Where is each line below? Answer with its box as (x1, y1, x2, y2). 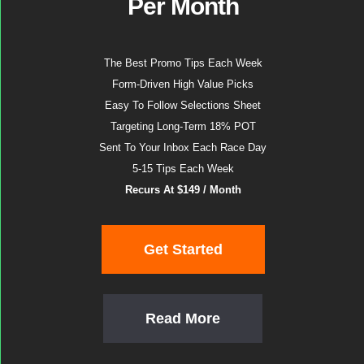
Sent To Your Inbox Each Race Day (99, 141, 266, 154)
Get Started (143, 241, 223, 258)
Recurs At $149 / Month (124, 184, 241, 196)
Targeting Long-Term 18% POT (110, 120, 256, 132)
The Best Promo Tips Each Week (103, 57, 262, 69)
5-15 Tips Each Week (132, 162, 234, 175)
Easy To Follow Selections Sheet (105, 99, 261, 111)
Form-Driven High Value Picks (112, 78, 253, 90)
